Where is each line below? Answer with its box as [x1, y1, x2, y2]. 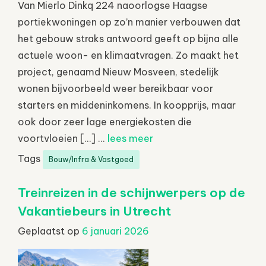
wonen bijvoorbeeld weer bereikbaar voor [18, 82, 213, 94]
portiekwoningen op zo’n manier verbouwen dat [18, 15, 240, 28]
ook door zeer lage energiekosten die [18, 115, 192, 128]
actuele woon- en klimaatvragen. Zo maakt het [18, 49, 239, 61]
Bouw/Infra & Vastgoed [49, 154, 134, 164]
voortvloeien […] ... [18, 132, 107, 144]
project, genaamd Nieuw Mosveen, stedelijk [18, 65, 219, 78]
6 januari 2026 [82, 224, 149, 237]
